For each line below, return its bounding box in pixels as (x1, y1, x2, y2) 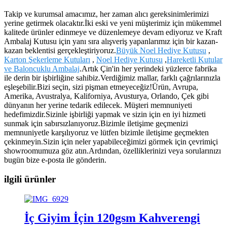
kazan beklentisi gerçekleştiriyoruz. (4, 46, 116, 55)
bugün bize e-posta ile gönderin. (4, 155, 106, 164)
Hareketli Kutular (167, 55, 222, 64)
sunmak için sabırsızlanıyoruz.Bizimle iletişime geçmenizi (4, 119, 188, 128)
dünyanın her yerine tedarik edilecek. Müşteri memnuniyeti (4, 100, 192, 109)
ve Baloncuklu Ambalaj (4, 64, 80, 73)
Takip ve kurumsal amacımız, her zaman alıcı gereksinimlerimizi (4, 9, 209, 18)
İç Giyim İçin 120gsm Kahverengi (24, 211, 200, 224)
